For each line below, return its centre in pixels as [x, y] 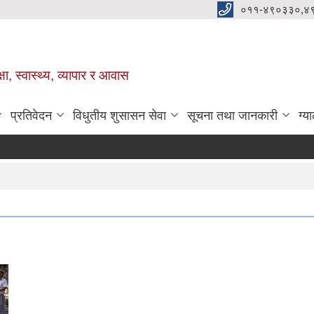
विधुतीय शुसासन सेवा [120, 116]
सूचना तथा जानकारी [232, 116]
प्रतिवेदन [31, 116]
